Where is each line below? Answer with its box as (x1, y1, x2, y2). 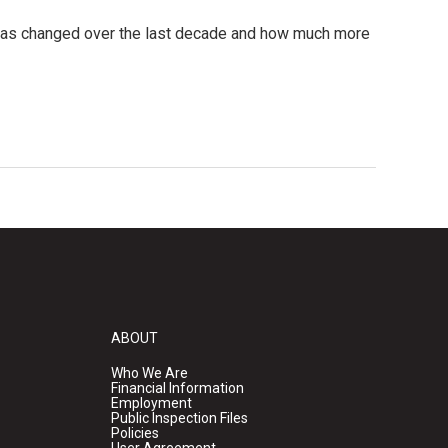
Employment (110, 395, 192, 411)
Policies (110, 425, 159, 441)
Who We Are (110, 365, 188, 381)
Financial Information (110, 380, 244, 396)
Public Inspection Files (110, 410, 248, 426)
